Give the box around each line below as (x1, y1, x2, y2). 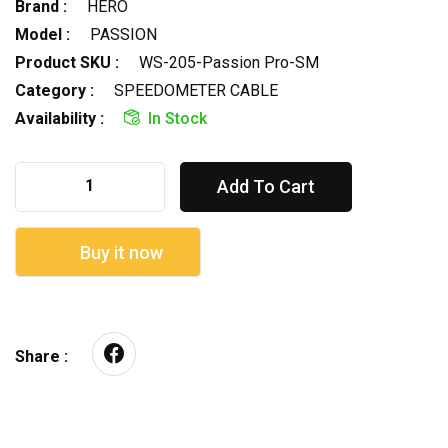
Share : (15, 346, 68, 366)
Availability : (15, 108, 104, 128)
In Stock (148, 108, 207, 128)
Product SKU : (15, 52, 119, 72)
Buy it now (75, 241, 163, 263)
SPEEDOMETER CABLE (114, 80, 278, 100)
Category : (15, 80, 94, 100)
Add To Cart (217, 175, 315, 197)
